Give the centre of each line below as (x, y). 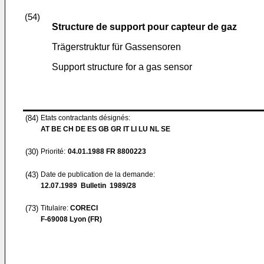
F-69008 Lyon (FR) (71, 219)
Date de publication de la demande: (98, 174)
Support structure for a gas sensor (122, 67)
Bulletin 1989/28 (107, 186)
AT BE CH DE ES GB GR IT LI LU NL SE (105, 129)
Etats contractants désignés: (85, 118)
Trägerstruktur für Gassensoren (116, 47)
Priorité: (53, 151)
